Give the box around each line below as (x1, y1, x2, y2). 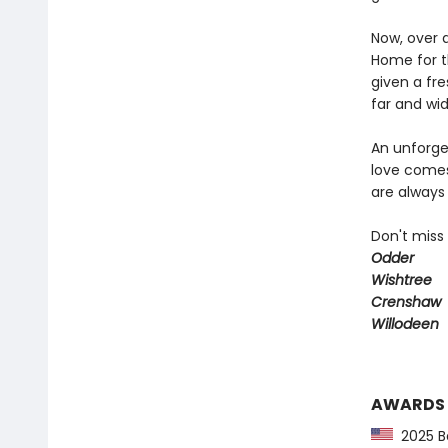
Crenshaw (370, 292, 441, 312)
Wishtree (370, 270, 432, 290)
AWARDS (370, 393, 445, 416)
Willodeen (370, 314, 439, 334)
